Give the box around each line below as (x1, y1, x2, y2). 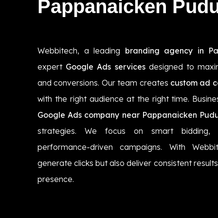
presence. (37, 174, 74, 184)
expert (37, 61, 66, 72)
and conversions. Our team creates (37, 77, 170, 88)
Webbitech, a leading (37, 45, 125, 55)
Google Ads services (66, 61, 145, 72)
